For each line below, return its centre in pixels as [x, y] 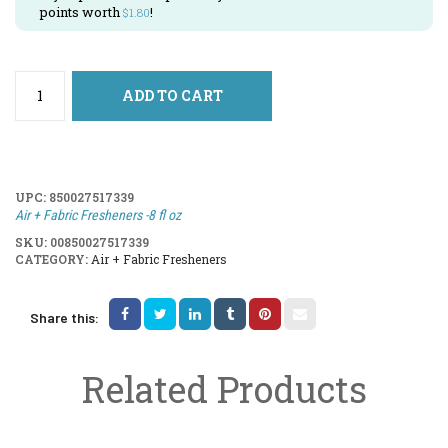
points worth [81, 11]
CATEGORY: [53, 259]
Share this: [64, 317]
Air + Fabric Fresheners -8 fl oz [98, 214]
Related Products [224, 389]
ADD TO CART [172, 95]
